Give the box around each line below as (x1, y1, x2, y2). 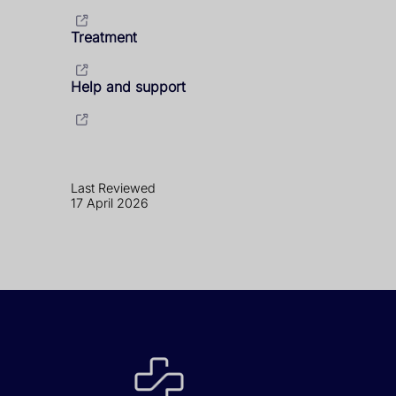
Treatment (71, 27, 137, 46)
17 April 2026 (71, 194, 148, 210)
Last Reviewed (71, 179, 156, 195)
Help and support (71, 77, 186, 95)
